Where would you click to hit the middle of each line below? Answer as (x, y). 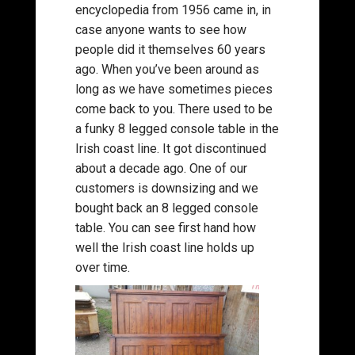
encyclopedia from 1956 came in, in (173, 10)
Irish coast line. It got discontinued (170, 149)
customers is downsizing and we (166, 188)
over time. (102, 267)
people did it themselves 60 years (170, 50)
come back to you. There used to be (174, 109)
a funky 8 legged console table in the (177, 129)
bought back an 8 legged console (166, 208)
